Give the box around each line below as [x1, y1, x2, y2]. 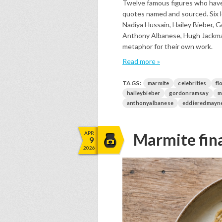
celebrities [178, 80, 207, 86]
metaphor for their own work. [122, 42, 213, 51]
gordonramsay [169, 90, 209, 96]
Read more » [122, 57, 160, 65]
